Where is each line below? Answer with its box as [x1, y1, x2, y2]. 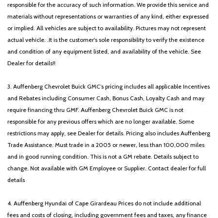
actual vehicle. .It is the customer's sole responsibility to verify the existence [7, 36, 204, 43]
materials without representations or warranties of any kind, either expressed [7, 12, 209, 20]
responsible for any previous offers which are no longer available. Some [7, 117, 194, 125]
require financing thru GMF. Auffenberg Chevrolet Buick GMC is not [7, 106, 183, 113]
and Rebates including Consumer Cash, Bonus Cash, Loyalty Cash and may [7, 94, 204, 102]
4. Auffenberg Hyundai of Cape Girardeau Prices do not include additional [7, 199, 201, 207]
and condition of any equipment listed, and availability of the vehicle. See [7, 47, 201, 55]
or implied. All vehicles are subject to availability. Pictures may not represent [7, 24, 206, 32]
